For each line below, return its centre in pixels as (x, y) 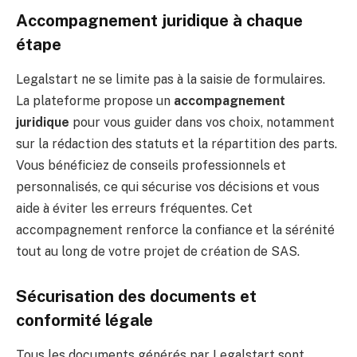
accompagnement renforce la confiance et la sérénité (175, 230)
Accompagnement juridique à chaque (159, 21)
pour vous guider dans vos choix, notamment (202, 123)
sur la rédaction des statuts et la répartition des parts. (177, 144)
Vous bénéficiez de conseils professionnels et (151, 166)
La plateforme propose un (95, 101)
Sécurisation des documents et (136, 297)
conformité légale (84, 321)
